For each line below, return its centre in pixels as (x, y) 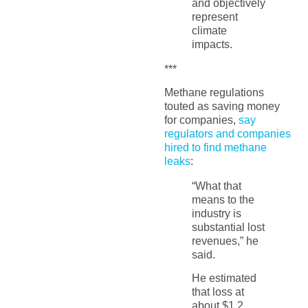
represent (214, 16)
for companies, (201, 120)
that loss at (218, 292)
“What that (216, 186)
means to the (223, 199)
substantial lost (228, 227)
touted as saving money (222, 106)
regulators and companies (227, 133)
